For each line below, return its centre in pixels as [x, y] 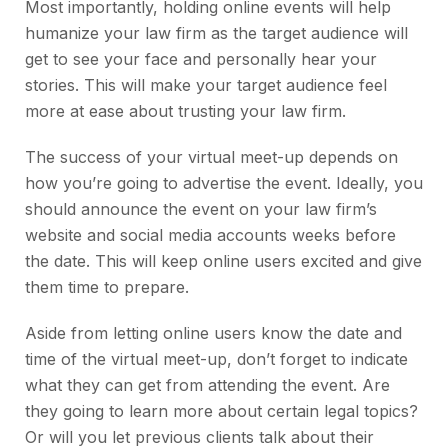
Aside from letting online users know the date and [213, 333]
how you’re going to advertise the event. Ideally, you [224, 183]
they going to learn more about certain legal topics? [221, 411]
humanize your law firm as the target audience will [216, 33]
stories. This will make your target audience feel [206, 85]
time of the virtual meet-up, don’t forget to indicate [216, 359]
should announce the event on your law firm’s [201, 209]
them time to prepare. [109, 287]
